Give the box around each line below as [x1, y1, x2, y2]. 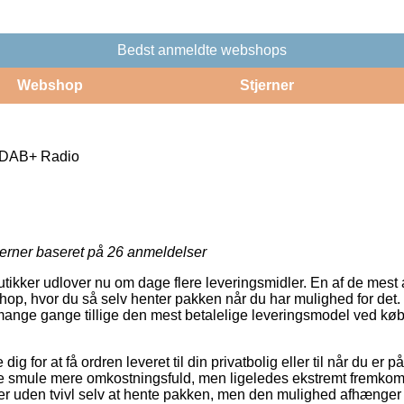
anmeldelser [124, 243, 207, 260]
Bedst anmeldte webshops [117, 41, 287, 58]
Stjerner [239, 77, 294, 93]
